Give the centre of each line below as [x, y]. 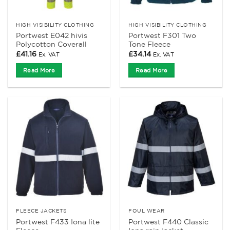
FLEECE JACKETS [41, 211]
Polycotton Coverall [52, 44]
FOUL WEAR [147, 211]
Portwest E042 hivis [52, 36]
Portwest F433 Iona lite [58, 222]
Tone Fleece [150, 44]
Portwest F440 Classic [169, 222]
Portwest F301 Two [162, 36]
